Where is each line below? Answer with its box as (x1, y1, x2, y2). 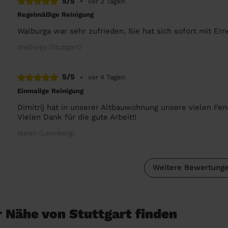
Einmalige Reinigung (17, 87, 84, 95)
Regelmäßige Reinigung (17, 11, 94, 18)
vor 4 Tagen (88, 73, 126, 81)
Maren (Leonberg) (17, 129, 75, 137)
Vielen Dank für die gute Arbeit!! (17, 112, 137, 122)
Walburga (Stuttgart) (17, 43, 82, 51)
